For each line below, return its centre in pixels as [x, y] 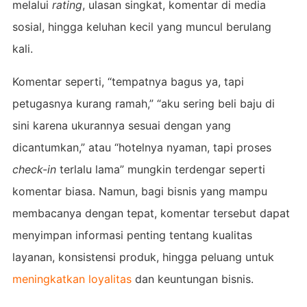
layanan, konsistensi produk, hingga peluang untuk [143, 257]
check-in [34, 169]
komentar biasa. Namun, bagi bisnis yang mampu [139, 191]
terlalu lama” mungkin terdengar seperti [160, 169]
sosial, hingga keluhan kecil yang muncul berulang [142, 26]
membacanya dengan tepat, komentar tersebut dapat [151, 213]
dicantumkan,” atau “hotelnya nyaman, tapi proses [142, 147]
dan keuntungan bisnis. [192, 279]
